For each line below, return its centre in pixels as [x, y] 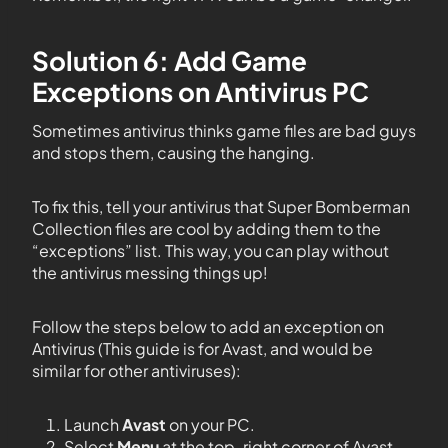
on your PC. [212, 425]
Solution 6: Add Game [169, 61]
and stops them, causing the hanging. [173, 153]
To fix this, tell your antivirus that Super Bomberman [221, 207]
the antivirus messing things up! [150, 273]
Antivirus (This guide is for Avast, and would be [202, 349]
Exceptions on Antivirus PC [200, 92]
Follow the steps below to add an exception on [208, 327]
